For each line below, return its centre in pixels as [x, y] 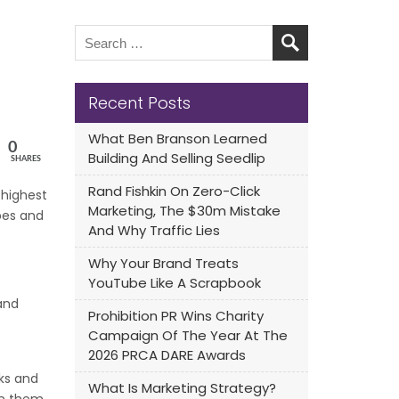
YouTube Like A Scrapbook [174, 283]
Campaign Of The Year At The [187, 335]
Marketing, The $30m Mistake [184, 211]
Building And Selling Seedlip [176, 158]
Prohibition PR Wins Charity [175, 316]
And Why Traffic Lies [154, 230]
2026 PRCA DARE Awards [167, 355]
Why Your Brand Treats [163, 263]
